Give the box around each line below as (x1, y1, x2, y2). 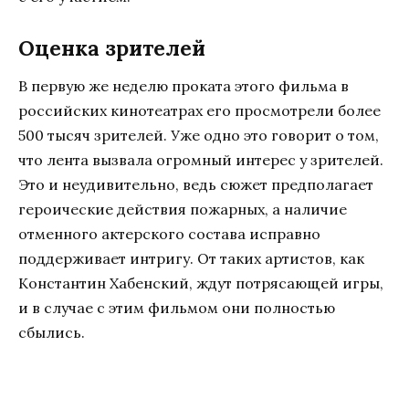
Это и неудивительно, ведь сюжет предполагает (18, 174, 373, 194)
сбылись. (18, 322, 85, 341)
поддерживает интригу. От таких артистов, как (18, 248, 364, 267)
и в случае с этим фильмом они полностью (18, 298, 335, 317)
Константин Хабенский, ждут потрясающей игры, (18, 273, 383, 292)
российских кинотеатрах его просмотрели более (18, 100, 381, 120)
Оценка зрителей (18, 35, 205, 62)
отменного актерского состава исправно (18, 224, 320, 243)
